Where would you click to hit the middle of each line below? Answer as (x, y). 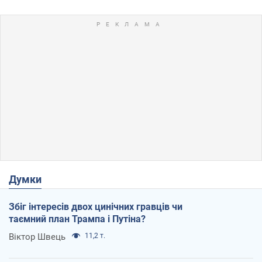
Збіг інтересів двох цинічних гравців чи (96, 206)
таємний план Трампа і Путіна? (77, 219)
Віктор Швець (37, 237)
